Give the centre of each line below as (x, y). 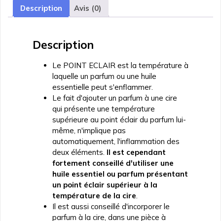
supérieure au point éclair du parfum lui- (119, 120)
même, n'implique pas (89, 131)
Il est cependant (136, 152)
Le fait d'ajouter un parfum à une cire (115, 98)
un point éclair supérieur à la (105, 185)
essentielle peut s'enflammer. (103, 87)
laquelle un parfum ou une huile (104, 76)
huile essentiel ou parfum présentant (120, 174)
